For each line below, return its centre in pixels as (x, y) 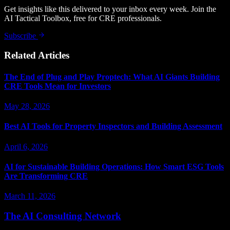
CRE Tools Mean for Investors (57, 86)
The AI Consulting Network (63, 216)
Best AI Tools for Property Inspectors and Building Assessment (113, 126)
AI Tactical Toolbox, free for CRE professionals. (83, 18)
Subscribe (21, 35)
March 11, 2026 (30, 196)
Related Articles (37, 55)
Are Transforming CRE (46, 176)
